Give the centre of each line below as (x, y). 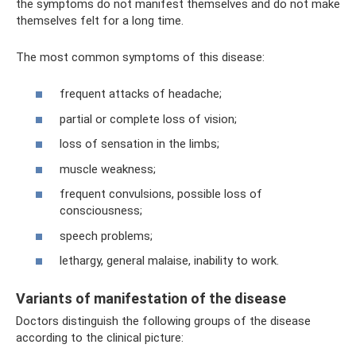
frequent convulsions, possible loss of (161, 194)
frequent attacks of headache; (141, 94)
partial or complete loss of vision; (148, 119)
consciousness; (101, 211)
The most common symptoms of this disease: (140, 57)
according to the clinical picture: (100, 338)
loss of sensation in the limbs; (139, 144)
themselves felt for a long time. (100, 20)
